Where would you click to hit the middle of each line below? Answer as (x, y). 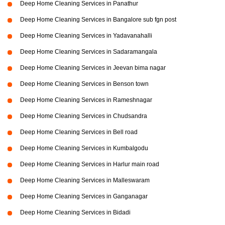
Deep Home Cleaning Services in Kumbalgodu (84, 148)
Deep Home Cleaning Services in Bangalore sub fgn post (98, 20)
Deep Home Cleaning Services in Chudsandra (84, 116)
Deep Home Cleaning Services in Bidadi (75, 213)
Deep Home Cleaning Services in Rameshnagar (86, 100)
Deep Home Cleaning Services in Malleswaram (85, 181)
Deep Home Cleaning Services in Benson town (84, 84)
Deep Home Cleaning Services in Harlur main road (90, 164)
